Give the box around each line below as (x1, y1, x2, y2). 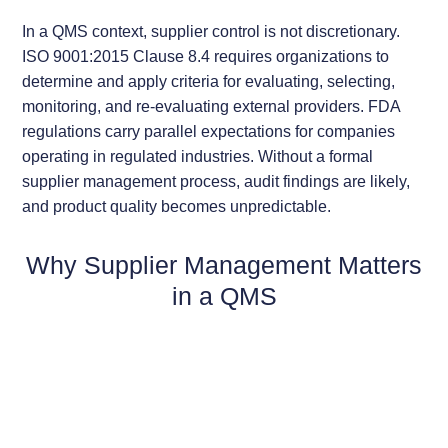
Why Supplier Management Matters (26, 250, 422, 279)
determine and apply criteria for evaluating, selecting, (22, 71, 396, 90)
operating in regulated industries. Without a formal (22, 146, 374, 165)
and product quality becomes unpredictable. (22, 196, 332, 215)
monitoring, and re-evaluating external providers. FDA (22, 96, 401, 115)
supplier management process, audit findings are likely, (22, 171, 411, 190)
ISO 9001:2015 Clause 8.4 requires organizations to (22, 46, 390, 65)
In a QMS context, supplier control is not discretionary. (22, 21, 401, 40)
